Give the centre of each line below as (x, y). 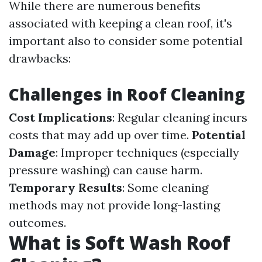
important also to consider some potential (126, 41)
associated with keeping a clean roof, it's (120, 23)
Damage (32, 152)
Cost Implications (61, 117)
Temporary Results (65, 187)
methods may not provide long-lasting (114, 205)
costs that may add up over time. (100, 135)
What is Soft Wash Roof (120, 242)
